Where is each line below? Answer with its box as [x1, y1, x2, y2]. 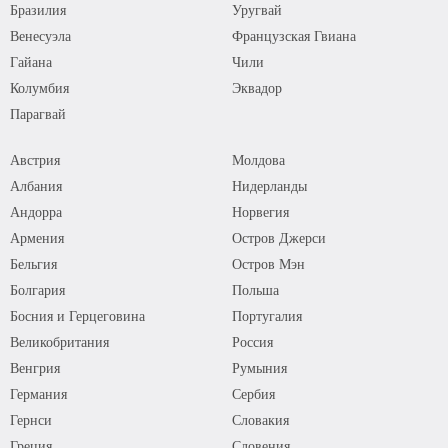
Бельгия [10, 254, 57, 273]
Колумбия [10, 78, 69, 97]
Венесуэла [10, 26, 71, 45]
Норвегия [231, 202, 289, 221]
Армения [10, 228, 64, 247]
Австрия [10, 150, 60, 169]
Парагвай [10, 104, 66, 123]
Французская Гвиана [231, 26, 356, 45]
